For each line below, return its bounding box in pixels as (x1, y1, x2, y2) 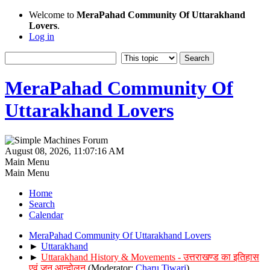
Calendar (29, 209, 63, 220)
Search (29, 198, 55, 209)
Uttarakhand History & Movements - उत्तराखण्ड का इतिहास (41, 251, 259, 262)
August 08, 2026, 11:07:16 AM (5, 145, 124, 156)
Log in (29, 31, 54, 42)
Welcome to (29, 10, 77, 20)
